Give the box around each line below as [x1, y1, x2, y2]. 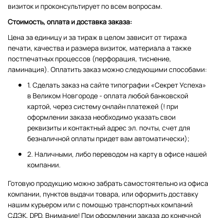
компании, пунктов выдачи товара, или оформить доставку [8, 189, 198, 199]
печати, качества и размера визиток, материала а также [8, 43, 191, 53]
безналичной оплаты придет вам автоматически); [27, 134, 189, 143]
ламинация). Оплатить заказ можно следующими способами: [8, 65, 207, 74]
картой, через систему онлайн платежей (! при [27, 102, 178, 111]
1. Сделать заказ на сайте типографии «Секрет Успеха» [27, 80, 206, 90]
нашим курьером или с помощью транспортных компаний [8, 200, 193, 209]
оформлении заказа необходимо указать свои [27, 112, 176, 122]
